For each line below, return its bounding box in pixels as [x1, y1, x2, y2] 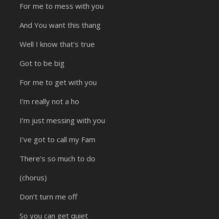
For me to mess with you [20, 1, 104, 11]
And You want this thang [20, 20, 101, 30]
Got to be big [20, 58, 65, 68]
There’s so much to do [20, 153, 95, 164]
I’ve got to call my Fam [20, 134, 95, 145]
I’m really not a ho [20, 96, 79, 107]
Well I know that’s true [20, 39, 95, 49]
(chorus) [20, 173, 47, 183]
